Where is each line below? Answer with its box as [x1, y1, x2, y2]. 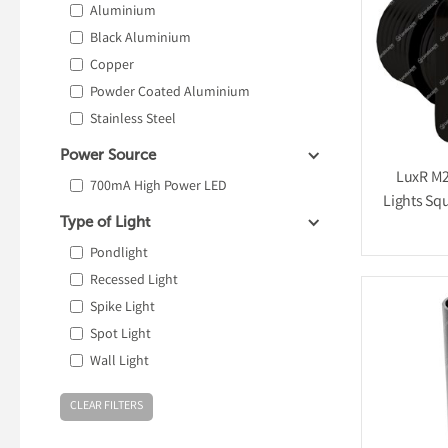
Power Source [60, 146, 156, 164]
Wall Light [90, 352, 149, 372]
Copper [90, 56, 134, 76]
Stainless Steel [90, 110, 176, 130]
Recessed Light [90, 271, 178, 291]
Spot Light [90, 325, 151, 345]
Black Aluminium [90, 29, 191, 49]
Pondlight [90, 244, 148, 264]
